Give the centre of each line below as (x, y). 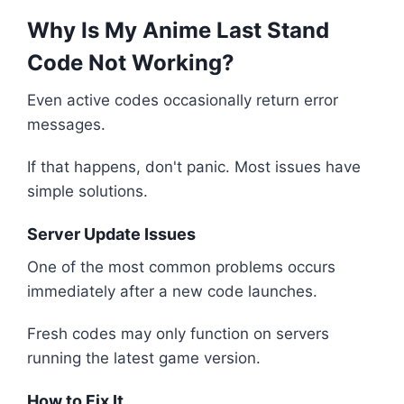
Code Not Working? (131, 63)
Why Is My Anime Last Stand (178, 31)
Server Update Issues (111, 234)
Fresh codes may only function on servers (178, 334)
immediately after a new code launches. (172, 292)
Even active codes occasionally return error (183, 101)
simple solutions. (87, 192)
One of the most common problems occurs (181, 267)
